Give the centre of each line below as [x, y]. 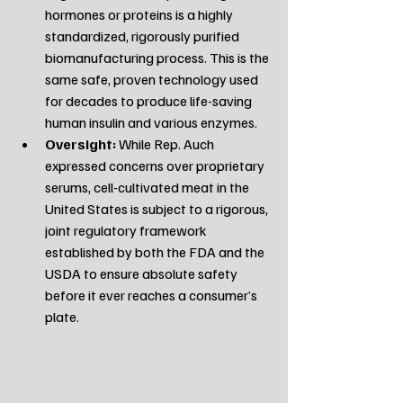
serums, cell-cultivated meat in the [148, 187]
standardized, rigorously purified [143, 36]
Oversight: [81, 143]
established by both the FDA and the [156, 251]
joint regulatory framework [127, 230]
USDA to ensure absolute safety [143, 273]
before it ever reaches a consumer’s [152, 295]
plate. [62, 316]
